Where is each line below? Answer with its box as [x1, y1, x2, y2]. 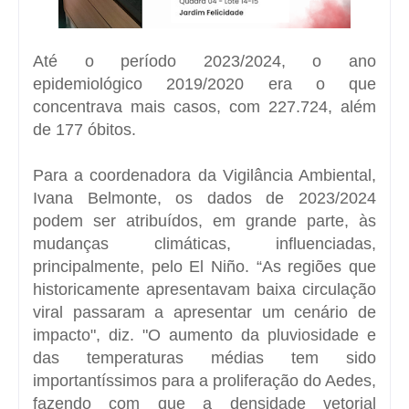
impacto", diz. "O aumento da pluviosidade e [33, 325, 376, 344]
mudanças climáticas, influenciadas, [33, 234, 376, 253]
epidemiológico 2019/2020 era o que [33, 74, 376, 93]
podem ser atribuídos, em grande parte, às [33, 211, 376, 230]
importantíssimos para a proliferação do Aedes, [33, 371, 376, 390]
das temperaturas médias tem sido [33, 348, 376, 367]
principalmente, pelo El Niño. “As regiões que [33, 257, 376, 276]
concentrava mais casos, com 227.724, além [33, 97, 376, 116]
